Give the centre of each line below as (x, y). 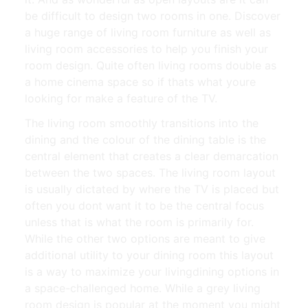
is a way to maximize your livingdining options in (152, 272)
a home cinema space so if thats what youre (140, 82)
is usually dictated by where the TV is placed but (152, 189)
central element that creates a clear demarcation (152, 156)
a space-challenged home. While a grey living (143, 288)
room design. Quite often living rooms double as (151, 66)
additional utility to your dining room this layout (149, 255)
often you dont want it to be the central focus (144, 206)
